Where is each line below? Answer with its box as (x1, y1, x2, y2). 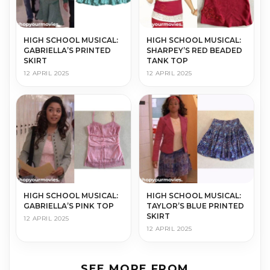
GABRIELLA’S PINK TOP (24, 201, 114, 210)
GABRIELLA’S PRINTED (24, 45, 111, 55)
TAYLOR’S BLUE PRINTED (146, 201, 244, 210)
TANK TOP (146, 55, 188, 65)
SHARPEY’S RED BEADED (146, 45, 242, 55)
